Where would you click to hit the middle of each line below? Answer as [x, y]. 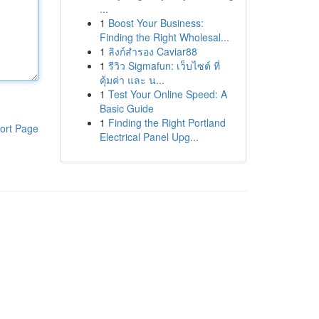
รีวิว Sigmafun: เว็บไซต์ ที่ [164, 66]
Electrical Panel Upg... [149, 137]
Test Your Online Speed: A [167, 94]
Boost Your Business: [156, 23]
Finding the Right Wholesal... [164, 37]
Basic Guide [126, 108]
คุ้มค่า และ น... [132, 80]
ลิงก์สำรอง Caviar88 [152, 51]
